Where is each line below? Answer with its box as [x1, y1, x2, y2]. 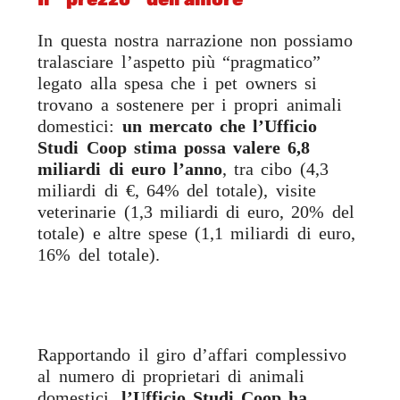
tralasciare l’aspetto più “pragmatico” [37, 52, 321, 72]
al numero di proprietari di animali [37, 366, 305, 387]
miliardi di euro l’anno [37, 159, 223, 179]
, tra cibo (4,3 [222, 159, 329, 179]
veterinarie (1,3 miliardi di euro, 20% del [37, 202, 354, 222]
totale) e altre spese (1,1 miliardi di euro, [37, 223, 355, 244]
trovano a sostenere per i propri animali [37, 95, 342, 115]
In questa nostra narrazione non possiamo [37, 30, 354, 51]
